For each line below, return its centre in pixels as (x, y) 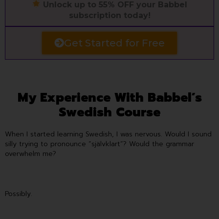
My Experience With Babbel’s (109, 98)
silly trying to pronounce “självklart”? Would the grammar (99, 144)
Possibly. (20, 194)
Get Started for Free (114, 43)
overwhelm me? (31, 153)
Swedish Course (109, 112)
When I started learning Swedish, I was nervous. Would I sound (108, 134)
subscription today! (109, 15)
